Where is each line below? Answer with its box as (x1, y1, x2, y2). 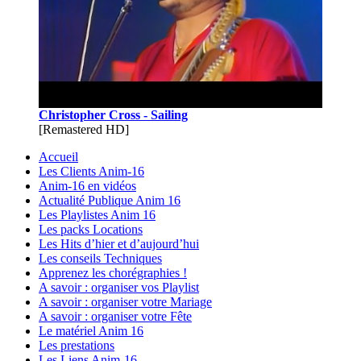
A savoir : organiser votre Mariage (39, 294, 212, 309)
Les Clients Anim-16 (39, 164, 144, 178)
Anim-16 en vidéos (39, 178, 136, 193)
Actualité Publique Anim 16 (39, 193, 180, 207)
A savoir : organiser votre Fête (39, 309, 192, 323)
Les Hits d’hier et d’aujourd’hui (39, 236, 199, 251)
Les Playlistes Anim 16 (39, 207, 156, 222)
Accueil (39, 149, 78, 164)
